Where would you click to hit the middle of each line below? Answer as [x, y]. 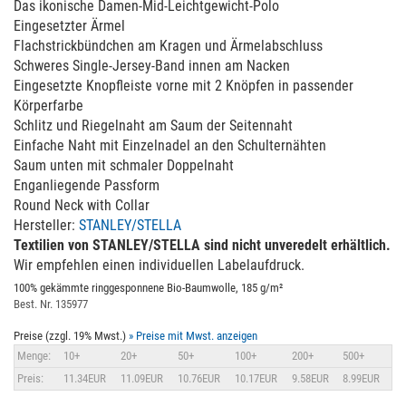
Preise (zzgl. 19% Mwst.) [71, 336]
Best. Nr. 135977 [51, 304]
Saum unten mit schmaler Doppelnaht [124, 165]
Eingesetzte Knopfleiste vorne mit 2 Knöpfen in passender [184, 86]
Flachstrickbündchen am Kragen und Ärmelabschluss [168, 46]
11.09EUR [142, 378]
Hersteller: [46, 225]
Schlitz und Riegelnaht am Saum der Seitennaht [153, 126]
